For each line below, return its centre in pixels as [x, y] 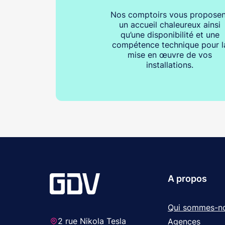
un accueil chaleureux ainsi [170, 24]
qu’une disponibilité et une [170, 34]
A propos [188, 179]
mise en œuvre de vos [170, 54]
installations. [170, 65]
